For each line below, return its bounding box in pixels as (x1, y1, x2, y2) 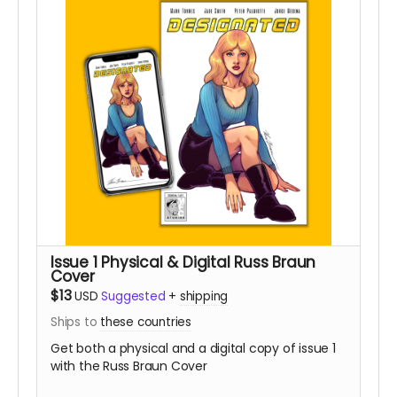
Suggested (101, 287, 166, 305)
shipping (179, 287, 229, 305)
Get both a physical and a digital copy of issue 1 (51, 339, 336, 357)
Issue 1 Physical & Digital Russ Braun (51, 251, 316, 273)
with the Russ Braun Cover (51, 356, 207, 375)
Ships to (51, 313, 101, 331)
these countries (100, 313, 191, 331)
